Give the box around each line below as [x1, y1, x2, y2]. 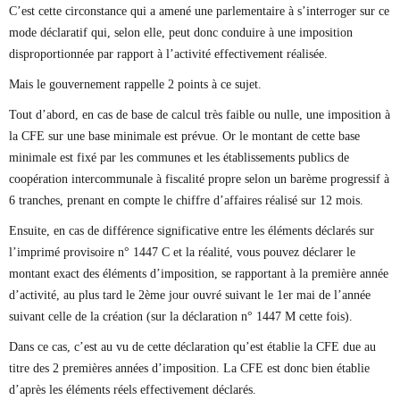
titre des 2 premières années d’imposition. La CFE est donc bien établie [9, 362, 370, 375]
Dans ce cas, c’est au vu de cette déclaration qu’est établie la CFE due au [9, 340, 376, 354]
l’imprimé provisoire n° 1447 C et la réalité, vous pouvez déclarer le [9, 246, 355, 259]
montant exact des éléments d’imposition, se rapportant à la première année [9, 267, 388, 280]
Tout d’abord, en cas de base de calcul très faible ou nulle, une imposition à [9, 108, 390, 121]
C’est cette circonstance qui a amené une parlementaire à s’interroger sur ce [9, 4, 389, 18]
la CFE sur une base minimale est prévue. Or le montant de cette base [9, 129, 360, 143]
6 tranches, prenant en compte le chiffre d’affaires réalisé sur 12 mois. [9, 194, 363, 207]
